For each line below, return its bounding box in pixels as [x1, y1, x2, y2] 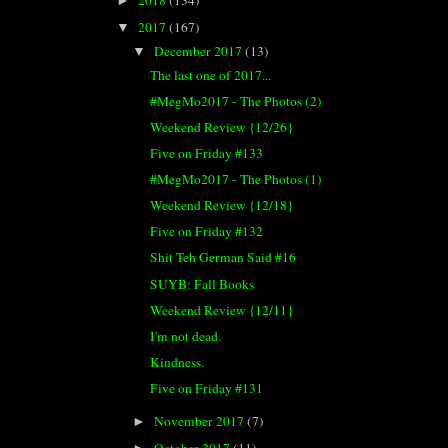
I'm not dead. [149, 326, 221, 345]
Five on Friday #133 [149, 143, 263, 162]
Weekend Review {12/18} [149, 196, 293, 215]
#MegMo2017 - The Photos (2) [149, 91, 322, 110]
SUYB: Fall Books [149, 274, 254, 293]
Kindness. [149, 352, 204, 371]
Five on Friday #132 [149, 222, 263, 241]
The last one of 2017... [149, 65, 271, 84]
